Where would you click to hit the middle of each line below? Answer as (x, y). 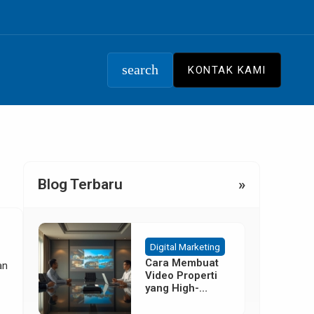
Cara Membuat (182, 263)
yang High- (172, 288)
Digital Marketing (185, 247)
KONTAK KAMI (227, 70)
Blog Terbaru (80, 184)
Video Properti (182, 275)
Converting (172, 301)
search (141, 70)
